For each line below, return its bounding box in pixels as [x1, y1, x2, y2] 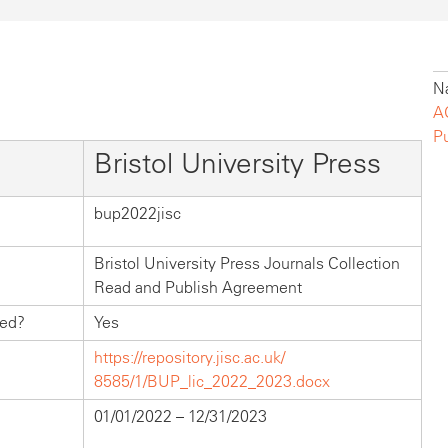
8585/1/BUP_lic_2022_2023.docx [94, 372, 330, 392]
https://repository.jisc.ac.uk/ [94, 348, 285, 368]
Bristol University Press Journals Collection [94, 254, 400, 274]
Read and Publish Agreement [94, 278, 302, 298]
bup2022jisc [94, 204, 181, 224]
